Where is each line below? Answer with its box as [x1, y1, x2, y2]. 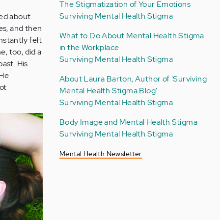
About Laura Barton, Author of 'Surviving [59, 74, 207, 84]
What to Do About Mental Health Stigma [59, 30, 204, 41]
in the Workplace [59, 42, 119, 53]
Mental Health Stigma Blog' [59, 85, 158, 96]
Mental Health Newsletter [59, 149, 142, 158]
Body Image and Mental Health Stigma [59, 117, 197, 127]
